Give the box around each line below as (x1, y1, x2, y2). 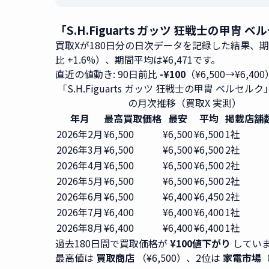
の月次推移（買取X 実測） (128, 95, 241, 110)
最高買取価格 (104, 111, 162, 125)
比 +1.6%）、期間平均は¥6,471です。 (55, 52, 220, 67)
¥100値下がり (170, 236, 231, 250)
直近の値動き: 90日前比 (55, 67, 160, 81)
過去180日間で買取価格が (55, 236, 170, 250)
